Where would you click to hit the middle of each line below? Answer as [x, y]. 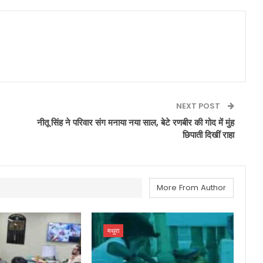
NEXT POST [199, 106]
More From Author [191, 188]
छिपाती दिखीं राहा [208, 135]
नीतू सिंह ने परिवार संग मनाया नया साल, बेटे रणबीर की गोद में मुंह [135, 123]
